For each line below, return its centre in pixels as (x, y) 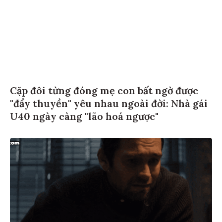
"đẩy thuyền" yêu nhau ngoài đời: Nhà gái (109, 102)
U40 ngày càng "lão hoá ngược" (84, 114)
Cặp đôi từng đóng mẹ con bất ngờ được (104, 89)
